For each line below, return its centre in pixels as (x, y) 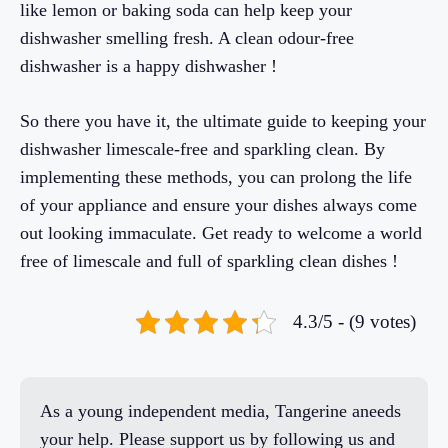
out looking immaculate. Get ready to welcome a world (221, 232)
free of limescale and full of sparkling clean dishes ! (209, 260)
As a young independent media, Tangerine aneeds (220, 410)
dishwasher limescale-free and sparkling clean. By (202, 148)
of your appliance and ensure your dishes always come (218, 204)
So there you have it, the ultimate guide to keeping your (223, 120)
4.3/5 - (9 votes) (354, 321)
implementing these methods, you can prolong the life (216, 176)
